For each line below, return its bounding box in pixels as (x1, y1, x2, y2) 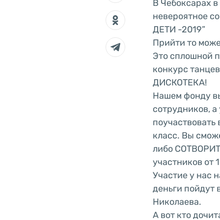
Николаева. (152, 196, 201, 207)
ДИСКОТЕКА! (152, 77, 209, 88)
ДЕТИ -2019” (152, 24, 205, 35)
